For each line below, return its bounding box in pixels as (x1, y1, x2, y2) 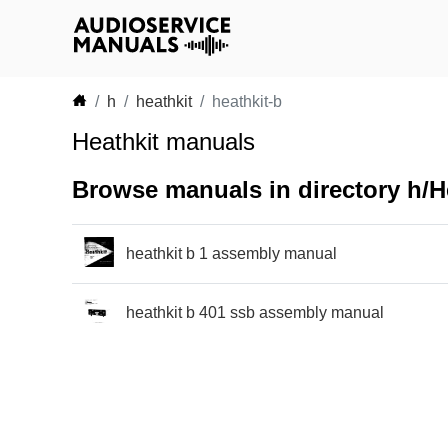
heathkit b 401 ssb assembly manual (126, 303, 384, 321)
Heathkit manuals (72, 128, 255, 155)
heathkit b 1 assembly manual (126, 244, 337, 262)
